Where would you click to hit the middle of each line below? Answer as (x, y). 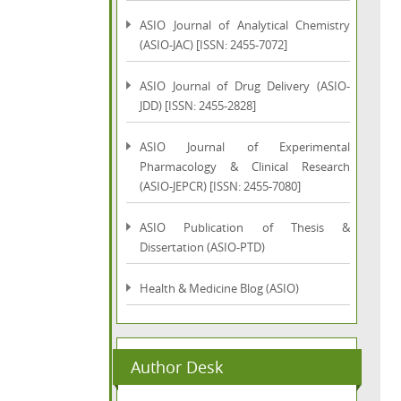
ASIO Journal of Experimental (245, 147)
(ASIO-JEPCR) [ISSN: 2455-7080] (220, 186)
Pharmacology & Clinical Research (245, 166)
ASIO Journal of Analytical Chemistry (245, 25)
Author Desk (177, 367)
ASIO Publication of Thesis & (245, 227)
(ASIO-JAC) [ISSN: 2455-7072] (213, 45)
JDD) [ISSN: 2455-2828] (198, 106)
